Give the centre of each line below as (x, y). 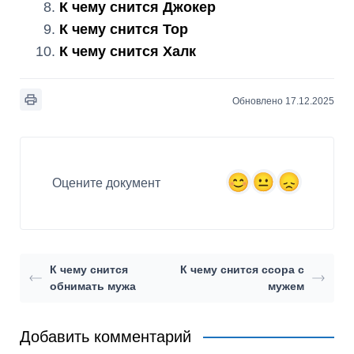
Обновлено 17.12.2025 (283, 101)
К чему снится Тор (124, 29)
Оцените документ (106, 183)
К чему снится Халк (128, 51)
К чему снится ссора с (242, 269)
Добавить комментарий (105, 336)
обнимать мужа (93, 286)
